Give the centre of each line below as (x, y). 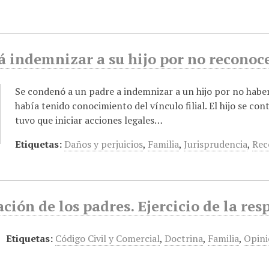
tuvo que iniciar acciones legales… (89, 120)
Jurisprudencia (216, 144)
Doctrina (184, 238)
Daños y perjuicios (104, 144)
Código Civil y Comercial (108, 238)
